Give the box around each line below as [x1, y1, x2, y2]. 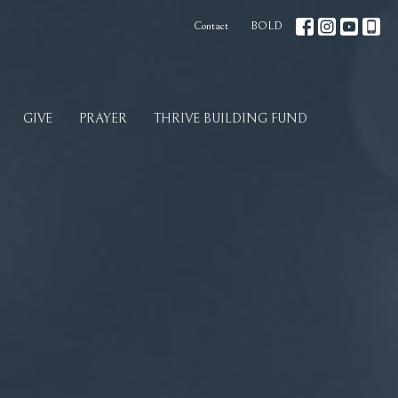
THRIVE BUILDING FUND [154, 111, 307, 127]
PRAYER [79, 111, 127, 127]
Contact [194, 20, 228, 33]
